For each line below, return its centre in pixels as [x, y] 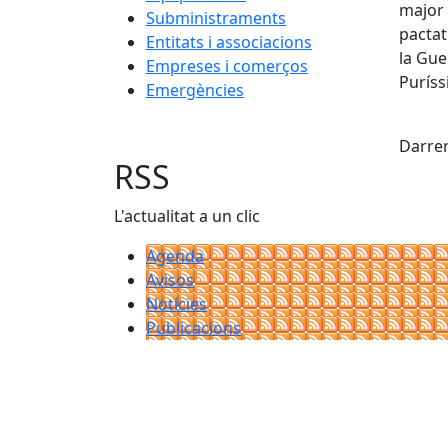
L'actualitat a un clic [187, 216]
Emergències [195, 90]
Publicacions [193, 328]
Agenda [175, 256]
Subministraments [216, 18]
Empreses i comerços [227, 66]
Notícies [176, 304]
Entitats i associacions [229, 42]
